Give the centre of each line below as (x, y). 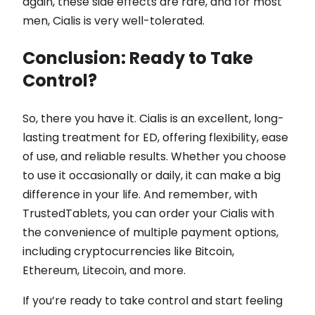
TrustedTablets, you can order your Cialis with (148, 214)
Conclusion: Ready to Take (138, 58)
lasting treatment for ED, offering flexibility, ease (155, 138)
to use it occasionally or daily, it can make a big (152, 176)
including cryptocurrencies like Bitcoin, (128, 252)
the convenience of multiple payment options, (150, 233)
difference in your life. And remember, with (140, 195)
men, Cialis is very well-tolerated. (114, 21)
